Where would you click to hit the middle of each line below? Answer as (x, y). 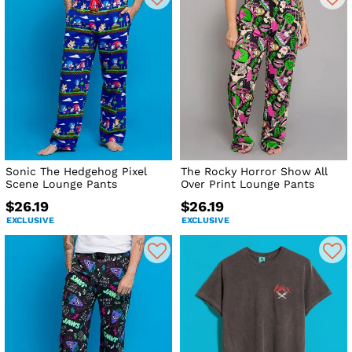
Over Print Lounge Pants (248, 184)
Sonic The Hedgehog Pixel (76, 172)
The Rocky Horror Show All (255, 172)
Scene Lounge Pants (61, 184)
